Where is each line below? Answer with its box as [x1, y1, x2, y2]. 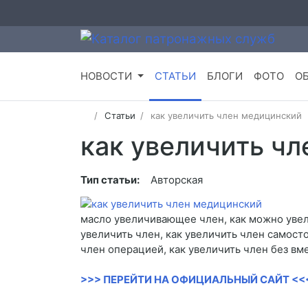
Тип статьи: [80, 173, 140, 187]
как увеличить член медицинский [151, 110, 302, 122]
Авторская [151, 173, 203, 187]
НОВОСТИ [80, 69, 132, 83]
